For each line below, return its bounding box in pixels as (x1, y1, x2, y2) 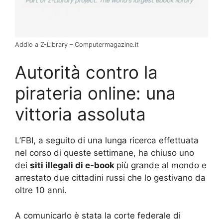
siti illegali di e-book (30, 160, 116, 171)
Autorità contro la (15, 62, 158, 83)
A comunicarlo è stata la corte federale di (15, 210, 181, 221)
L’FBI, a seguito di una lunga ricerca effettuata (15, 135, 199, 146)
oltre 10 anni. (15, 185, 67, 196)
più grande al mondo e (116, 160, 207, 171)
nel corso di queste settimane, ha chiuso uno (15, 148, 194, 158)
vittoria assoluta (15, 104, 146, 125)
